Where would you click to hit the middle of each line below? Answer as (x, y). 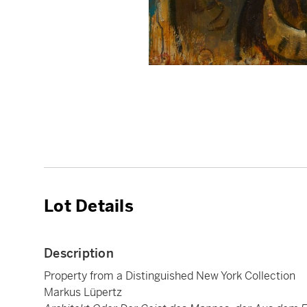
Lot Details (89, 206)
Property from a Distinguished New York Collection (170, 275)
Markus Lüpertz (83, 292)
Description (79, 253)
